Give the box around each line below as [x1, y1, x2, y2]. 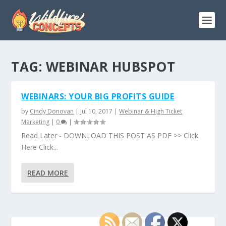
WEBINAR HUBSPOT [45, 58, 176, 76]
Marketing [21, 118, 50, 126]
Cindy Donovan [30, 107, 74, 116]
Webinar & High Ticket [119, 107, 183, 116]
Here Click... [21, 142, 59, 152]
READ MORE [27, 168, 69, 178]
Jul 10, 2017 [80, 107, 113, 116]
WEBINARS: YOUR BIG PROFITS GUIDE [21, 91, 175, 102]
